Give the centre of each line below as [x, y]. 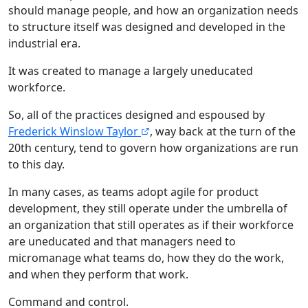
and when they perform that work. [98, 274]
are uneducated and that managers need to [122, 241]
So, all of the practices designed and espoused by [136, 114]
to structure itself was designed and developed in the [147, 26]
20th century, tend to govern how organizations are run [153, 147]
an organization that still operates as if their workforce [151, 224]
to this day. [36, 164]
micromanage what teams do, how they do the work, [146, 257]
